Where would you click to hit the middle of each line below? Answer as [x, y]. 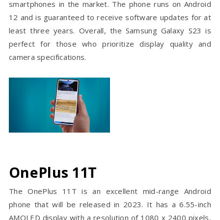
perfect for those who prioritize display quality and [110, 44]
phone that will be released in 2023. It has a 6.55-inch [110, 205]
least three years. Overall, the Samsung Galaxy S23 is [110, 31]
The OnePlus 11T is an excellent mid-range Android [110, 191]
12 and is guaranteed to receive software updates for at [110, 17]
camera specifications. [48, 57]
